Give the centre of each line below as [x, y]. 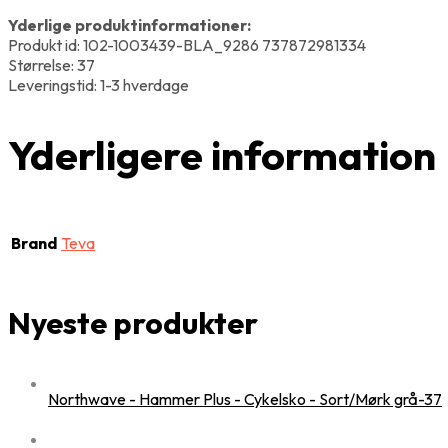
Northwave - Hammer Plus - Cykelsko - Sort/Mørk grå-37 [245, 398]
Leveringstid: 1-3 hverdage [98, 84]
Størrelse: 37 [51, 64]
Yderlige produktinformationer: [129, 24]
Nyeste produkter [133, 323]
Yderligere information [222, 154]
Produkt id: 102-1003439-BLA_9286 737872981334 [187, 44]
